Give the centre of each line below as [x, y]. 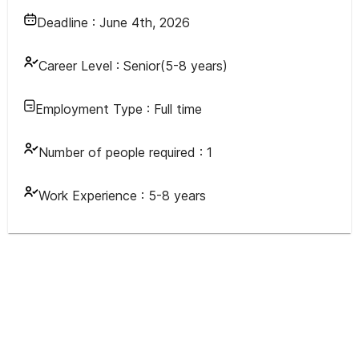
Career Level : [79, 66]
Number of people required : [123, 152]
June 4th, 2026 [145, 22]
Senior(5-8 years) [175, 66]
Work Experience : [93, 196]
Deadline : [68, 22]
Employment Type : [95, 109]
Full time [178, 109]
